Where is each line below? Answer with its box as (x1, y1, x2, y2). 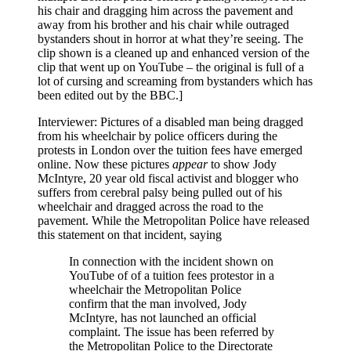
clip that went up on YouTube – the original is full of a (38, 60, 304, 74)
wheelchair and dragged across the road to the (38, 200, 263, 214)
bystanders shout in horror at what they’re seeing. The (38, 32, 303, 46)
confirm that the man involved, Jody (69, 297, 247, 311)
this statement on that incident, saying (38, 228, 222, 242)
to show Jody (208, 157, 277, 172)
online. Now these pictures (38, 157, 172, 172)
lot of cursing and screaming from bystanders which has (38, 74, 313, 89)
